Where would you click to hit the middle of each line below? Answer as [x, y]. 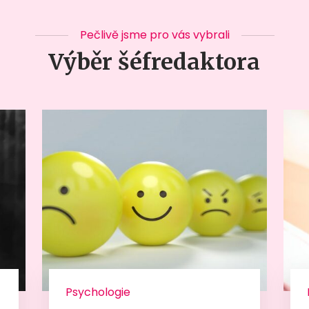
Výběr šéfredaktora [154, 62]
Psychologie [98, 292]
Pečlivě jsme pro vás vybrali [154, 35]
